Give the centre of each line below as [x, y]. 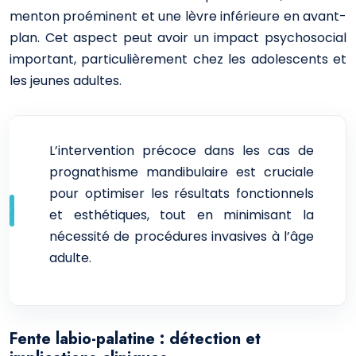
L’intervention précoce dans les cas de [182, 151]
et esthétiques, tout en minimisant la [182, 215]
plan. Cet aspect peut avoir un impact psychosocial [178, 38]
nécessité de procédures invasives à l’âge [182, 236]
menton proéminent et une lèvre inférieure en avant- [178, 16]
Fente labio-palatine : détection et [135, 339]
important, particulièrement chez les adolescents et [178, 59]
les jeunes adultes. [66, 81]
